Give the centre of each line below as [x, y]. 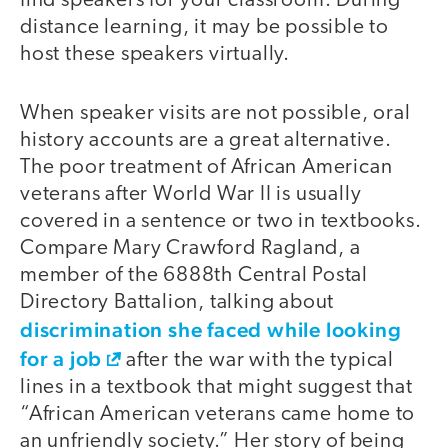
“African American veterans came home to [218, 414]
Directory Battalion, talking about [177, 302]
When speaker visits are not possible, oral [215, 113]
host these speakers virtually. [155, 55]
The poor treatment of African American [206, 167]
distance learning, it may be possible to [204, 28]
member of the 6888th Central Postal [194, 275]
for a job [61, 358]
